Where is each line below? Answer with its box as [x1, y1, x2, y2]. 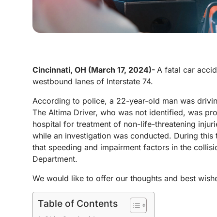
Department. [32, 154, 78, 164]
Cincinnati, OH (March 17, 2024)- [32, 65, 157, 75]
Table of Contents [38, 198, 118, 210]
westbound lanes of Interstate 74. [32, 77, 154, 86]
